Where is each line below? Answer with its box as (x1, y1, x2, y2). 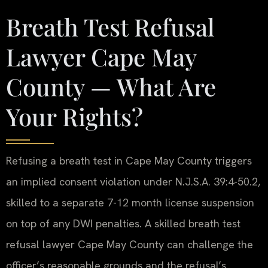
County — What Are (6, 70, 216, 102)
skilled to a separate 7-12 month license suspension (6, 195, 254, 209)
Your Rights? (6, 100, 143, 132)
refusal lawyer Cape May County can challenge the (6, 237, 253, 251)
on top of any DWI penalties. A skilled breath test (6, 216, 240, 230)
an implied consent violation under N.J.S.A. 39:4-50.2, (6, 174, 260, 188)
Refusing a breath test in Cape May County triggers (6, 153, 252, 167)
